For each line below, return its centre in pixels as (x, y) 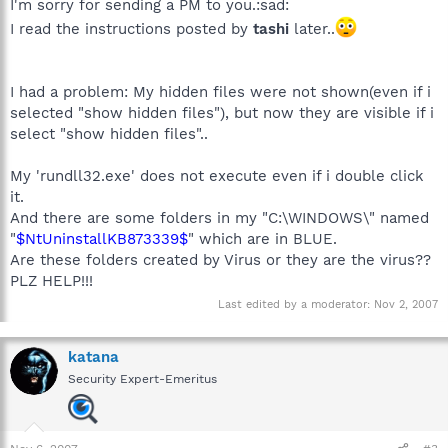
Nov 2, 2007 (406, 304)
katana (93, 357)
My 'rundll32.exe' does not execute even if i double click (217, 175)
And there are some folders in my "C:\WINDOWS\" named (219, 217)
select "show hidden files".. (109, 133)
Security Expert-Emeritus (142, 379)
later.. (312, 28)
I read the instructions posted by (131, 28)
